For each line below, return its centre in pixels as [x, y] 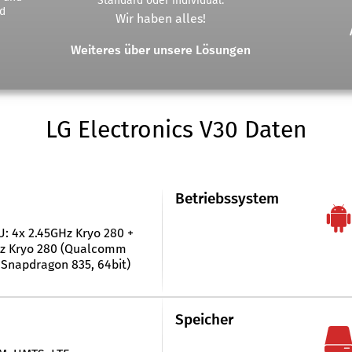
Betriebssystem [227, 198]
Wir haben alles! [160, 18]
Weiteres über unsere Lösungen [160, 50]
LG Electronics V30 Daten [176, 130]
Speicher [204, 319]
